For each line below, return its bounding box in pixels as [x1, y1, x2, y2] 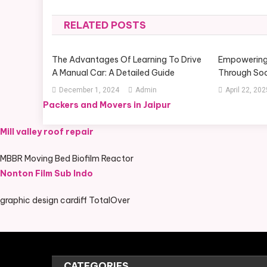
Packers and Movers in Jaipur [43, 100, 171, 110]
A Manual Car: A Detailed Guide [52, 67, 175, 78]
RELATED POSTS [64, 19, 146, 31]
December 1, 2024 [59, 86, 120, 94]
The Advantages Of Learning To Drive [52, 54, 202, 65]
